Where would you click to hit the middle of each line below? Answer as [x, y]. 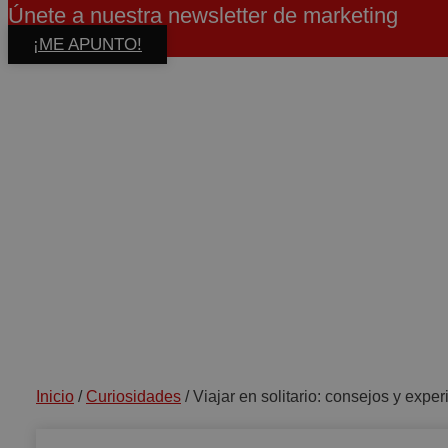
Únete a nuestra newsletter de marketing [203, 15]
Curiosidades [133, 396]
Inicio [55, 396]
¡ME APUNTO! [87, 44]
